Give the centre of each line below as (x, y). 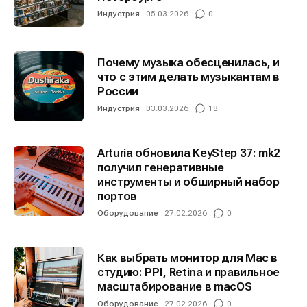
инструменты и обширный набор (188, 182)
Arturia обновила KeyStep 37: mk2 (189, 153)
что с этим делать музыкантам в (188, 77)
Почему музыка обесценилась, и (189, 63)
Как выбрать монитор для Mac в (188, 258)
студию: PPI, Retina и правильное (189, 272)
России (118, 91)
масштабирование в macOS (175, 287)
